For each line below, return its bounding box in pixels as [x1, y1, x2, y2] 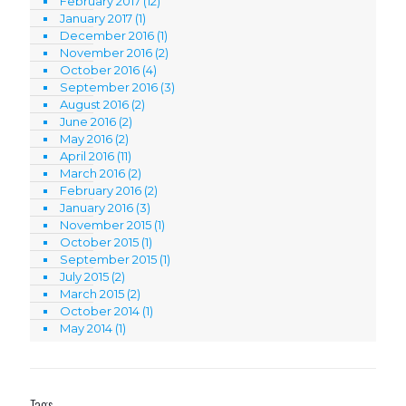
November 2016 [60, 44, 152, 60]
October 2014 [60, 303, 140, 318]
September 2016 [60, 79, 158, 94]
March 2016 [60, 165, 125, 180]
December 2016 [60, 27, 154, 43]
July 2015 [60, 268, 109, 284]
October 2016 [60, 62, 140, 77]
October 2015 [60, 234, 139, 249]
